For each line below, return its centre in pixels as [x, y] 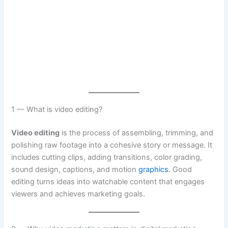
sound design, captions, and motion [75, 169]
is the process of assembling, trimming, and [137, 133]
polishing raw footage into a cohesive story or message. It [112, 145]
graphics [154, 169]
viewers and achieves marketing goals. [78, 194]
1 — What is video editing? [57, 109]
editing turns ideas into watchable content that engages [108, 181]
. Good [180, 169]
